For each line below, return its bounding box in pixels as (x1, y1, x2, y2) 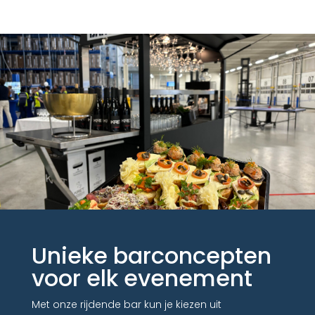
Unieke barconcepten (31, 240, 271, 272)
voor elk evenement (31, 262, 252, 295)
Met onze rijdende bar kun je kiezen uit (31, 297, 221, 312)
